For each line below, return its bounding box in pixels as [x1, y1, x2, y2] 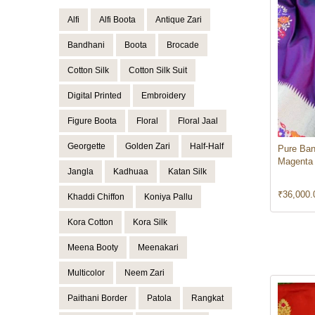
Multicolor [67, 268, 105, 278]
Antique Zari [155, 15, 202, 25]
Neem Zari [124, 268, 165, 278]
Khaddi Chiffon [67, 192, 124, 202]
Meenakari [138, 243, 179, 253]
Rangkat [191, 293, 224, 304]
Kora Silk [133, 217, 167, 228]
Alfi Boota [99, 15, 136, 25]
